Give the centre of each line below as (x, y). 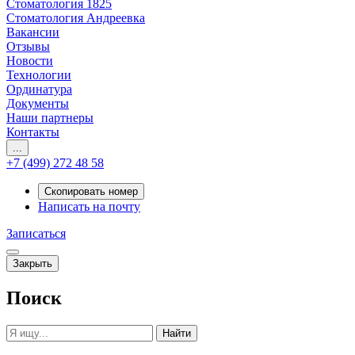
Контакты (33, 132)
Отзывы (28, 46)
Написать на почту (89, 206)
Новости (30, 61)
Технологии (39, 75)
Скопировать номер (91, 191)
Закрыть (32, 263)
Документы (38, 103)
